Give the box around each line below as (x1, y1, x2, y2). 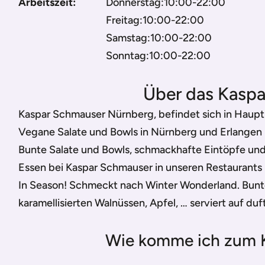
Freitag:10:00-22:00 (106, 14, 204, 27)
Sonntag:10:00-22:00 (106, 49, 211, 62)
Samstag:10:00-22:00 (106, 31, 212, 44)
